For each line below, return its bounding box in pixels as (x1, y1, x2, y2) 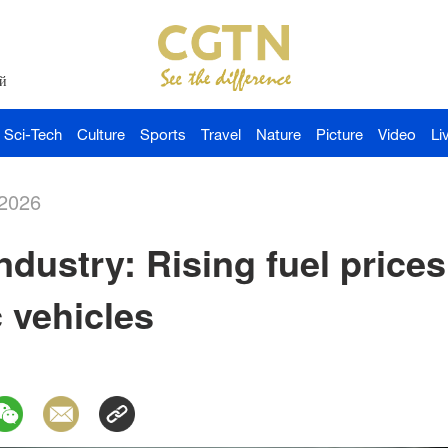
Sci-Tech (4, 125, 62, 143)
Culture (77, 125, 125, 143)
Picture (316, 125, 363, 143)
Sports (140, 125, 186, 143)
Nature (256, 125, 301, 143)
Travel (201, 125, 241, 143)
